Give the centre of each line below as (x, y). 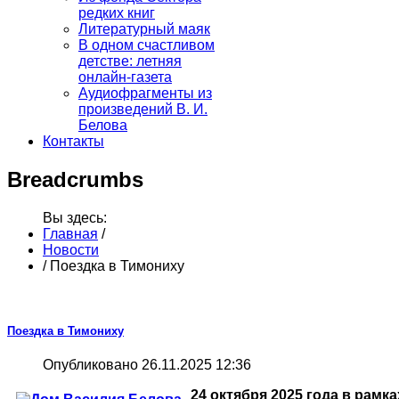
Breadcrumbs (75, 179)
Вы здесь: (75, 217)
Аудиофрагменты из (145, 93)
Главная (70, 233)
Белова (103, 125)
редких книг (117, 12)
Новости (71, 249)
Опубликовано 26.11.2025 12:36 (147, 365)
